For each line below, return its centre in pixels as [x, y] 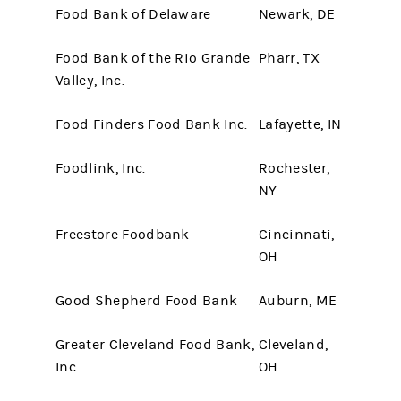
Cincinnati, [297, 235]
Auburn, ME [298, 301]
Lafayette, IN [300, 124]
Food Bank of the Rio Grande [153, 58]
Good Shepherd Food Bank [147, 301]
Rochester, [294, 168]
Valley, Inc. [90, 81]
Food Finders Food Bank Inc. [152, 124]
